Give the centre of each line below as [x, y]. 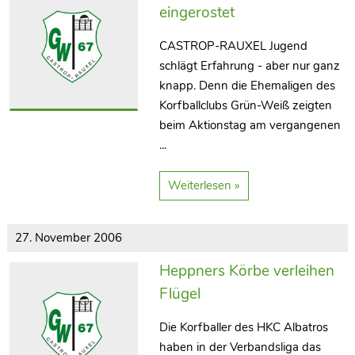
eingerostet [197, 12]
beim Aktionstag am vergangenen [250, 125]
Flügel [180, 294]
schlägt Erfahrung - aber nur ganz [250, 65]
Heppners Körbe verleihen [247, 271]
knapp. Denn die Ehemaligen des [248, 85]
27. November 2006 [68, 237]
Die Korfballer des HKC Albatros [244, 327]
